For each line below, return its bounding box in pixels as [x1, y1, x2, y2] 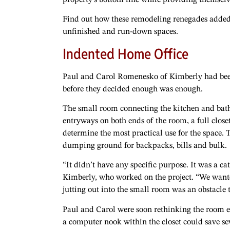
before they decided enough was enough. [63, 85, 203, 93]
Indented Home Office [63, 44, 188, 63]
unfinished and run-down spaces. [63, 28, 178, 36]
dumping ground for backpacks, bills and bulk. [63, 141, 227, 150]
